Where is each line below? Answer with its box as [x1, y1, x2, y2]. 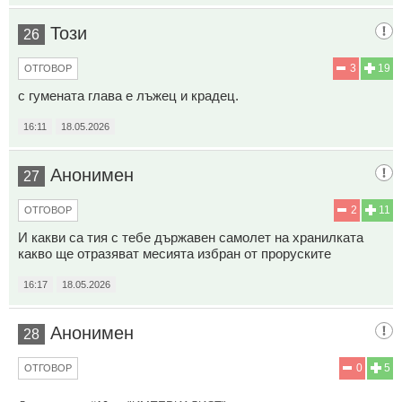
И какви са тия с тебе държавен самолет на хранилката [18, 229, 363, 245]
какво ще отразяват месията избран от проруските [18, 245, 331, 261]
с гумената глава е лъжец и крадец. [18, 87, 239, 103]
